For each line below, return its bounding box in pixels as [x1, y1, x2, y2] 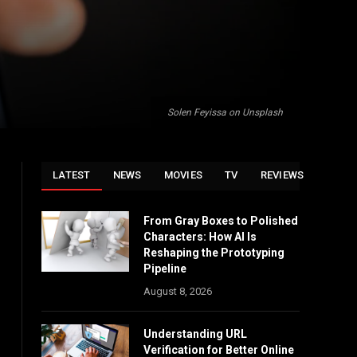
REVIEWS [260, 169, 304, 181]
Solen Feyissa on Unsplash [167, 107, 283, 118]
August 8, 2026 [143, 285, 212, 297]
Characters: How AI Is [143, 230, 257, 243]
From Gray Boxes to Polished [143, 214, 298, 227]
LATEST [53, 169, 91, 181]
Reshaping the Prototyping [143, 246, 284, 259]
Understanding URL [143, 328, 247, 340]
